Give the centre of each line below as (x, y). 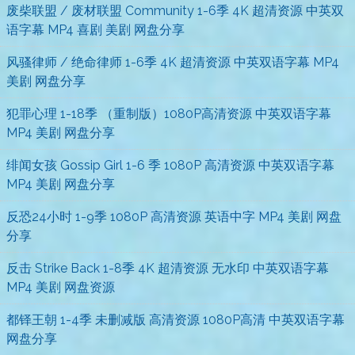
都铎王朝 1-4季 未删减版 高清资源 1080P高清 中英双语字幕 (176, 320)
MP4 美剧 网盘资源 (61, 288)
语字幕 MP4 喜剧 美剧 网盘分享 (95, 30)
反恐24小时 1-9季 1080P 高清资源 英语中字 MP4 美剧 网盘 (174, 217)
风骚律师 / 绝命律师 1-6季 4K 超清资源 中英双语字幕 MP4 (173, 63)
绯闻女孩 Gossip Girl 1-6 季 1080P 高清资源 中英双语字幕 (170, 166)
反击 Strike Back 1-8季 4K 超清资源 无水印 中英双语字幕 (168, 269)
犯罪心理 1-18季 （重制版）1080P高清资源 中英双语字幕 (169, 114)
